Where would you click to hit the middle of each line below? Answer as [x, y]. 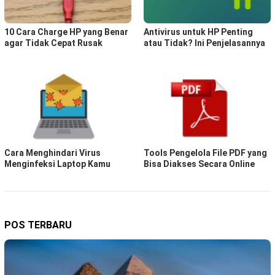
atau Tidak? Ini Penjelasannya [204, 43]
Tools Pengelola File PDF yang [205, 153]
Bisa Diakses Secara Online [199, 164]
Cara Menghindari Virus [52, 153]
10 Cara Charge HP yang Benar [66, 32]
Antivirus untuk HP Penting [198, 32]
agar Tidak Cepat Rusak [53, 43]
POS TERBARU [38, 225]
